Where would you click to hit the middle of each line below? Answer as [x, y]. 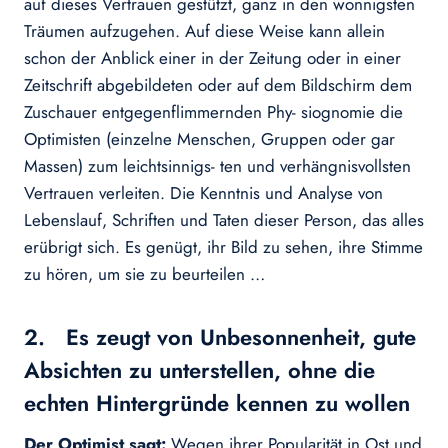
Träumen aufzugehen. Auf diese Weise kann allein [204, 31]
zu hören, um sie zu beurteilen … [144, 274]
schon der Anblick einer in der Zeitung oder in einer [212, 58]
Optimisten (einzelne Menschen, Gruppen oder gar [209, 139]
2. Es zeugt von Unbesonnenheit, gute [220, 337]
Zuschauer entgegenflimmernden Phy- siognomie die [213, 112]
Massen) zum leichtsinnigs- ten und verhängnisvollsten [217, 166]
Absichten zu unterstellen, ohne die [199, 370]
